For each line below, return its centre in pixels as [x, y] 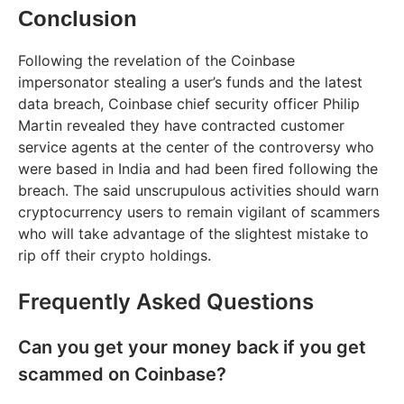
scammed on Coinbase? [122, 374]
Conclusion [78, 18]
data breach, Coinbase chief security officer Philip [189, 103]
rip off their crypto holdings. [115, 255]
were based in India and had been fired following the [198, 168]
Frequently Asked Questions [166, 301]
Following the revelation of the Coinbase [156, 60]
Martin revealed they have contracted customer [181, 125]
